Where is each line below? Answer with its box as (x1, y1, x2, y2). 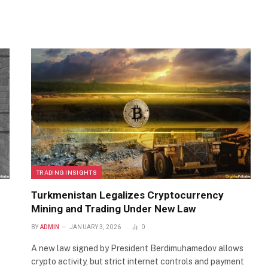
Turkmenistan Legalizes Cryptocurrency (31, 189, 224, 202)
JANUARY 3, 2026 (69, 224, 121, 231)
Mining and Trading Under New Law (31, 203, 196, 215)
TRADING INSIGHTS (36, 169, 97, 176)
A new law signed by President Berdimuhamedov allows (31, 243, 243, 254)
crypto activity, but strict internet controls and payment (31, 257, 244, 267)
